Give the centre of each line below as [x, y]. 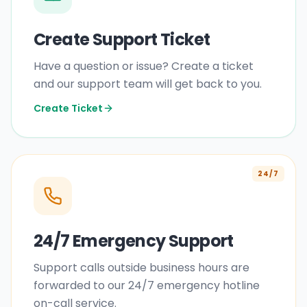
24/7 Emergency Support [134, 241]
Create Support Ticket [122, 39]
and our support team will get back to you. [148, 84]
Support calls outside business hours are [142, 268]
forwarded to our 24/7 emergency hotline [147, 285]
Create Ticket [68, 108]
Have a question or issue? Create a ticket [144, 66]
